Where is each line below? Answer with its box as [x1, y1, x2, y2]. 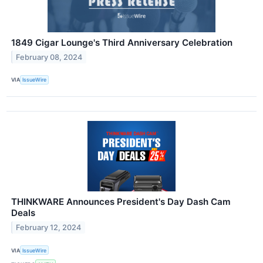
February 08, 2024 [16, 52, 83, 62]
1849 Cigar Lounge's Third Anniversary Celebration [11, 36, 232, 48]
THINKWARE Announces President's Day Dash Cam [11, 196, 231, 207]
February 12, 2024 [16, 222, 82, 232]
